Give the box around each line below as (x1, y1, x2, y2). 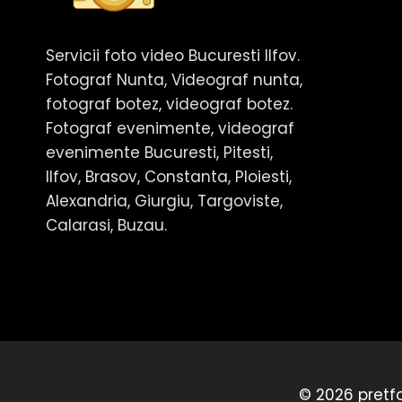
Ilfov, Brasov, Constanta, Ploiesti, (46, 165, 292, 188)
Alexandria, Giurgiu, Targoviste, (46, 189, 283, 212)
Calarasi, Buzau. (46, 214, 167, 236)
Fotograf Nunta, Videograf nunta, (46, 68, 302, 91)
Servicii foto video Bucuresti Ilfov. (46, 44, 300, 66)
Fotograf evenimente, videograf (46, 117, 294, 139)
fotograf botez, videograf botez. (46, 92, 293, 115)
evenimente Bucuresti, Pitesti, (46, 141, 273, 163)
